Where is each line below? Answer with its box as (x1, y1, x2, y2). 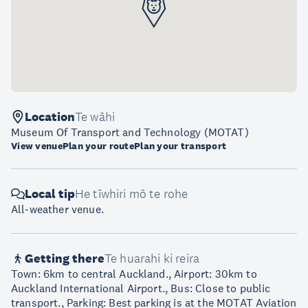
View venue (11, 140, 63, 152)
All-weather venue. (11, 202, 104, 216)
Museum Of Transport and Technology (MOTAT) (11, 125, 249, 139)
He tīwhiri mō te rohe (75, 186, 188, 201)
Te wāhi (75, 109, 115, 124)
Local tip (25, 186, 75, 201)
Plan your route (62, 140, 135, 152)
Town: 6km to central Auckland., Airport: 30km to (11, 267, 257, 280)
